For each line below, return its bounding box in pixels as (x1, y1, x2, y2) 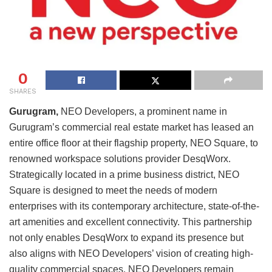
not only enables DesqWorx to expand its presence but (9, 232, 243, 243)
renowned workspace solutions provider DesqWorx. (9, 153, 231, 164)
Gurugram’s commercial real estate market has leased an (9, 121, 254, 132)
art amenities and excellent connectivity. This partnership (9, 216, 252, 227)
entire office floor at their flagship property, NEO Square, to (9, 137, 258, 148)
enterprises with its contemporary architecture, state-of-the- (9, 200, 259, 211)
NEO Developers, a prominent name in (61, 106, 227, 117)
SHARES (9, 87, 36, 95)
